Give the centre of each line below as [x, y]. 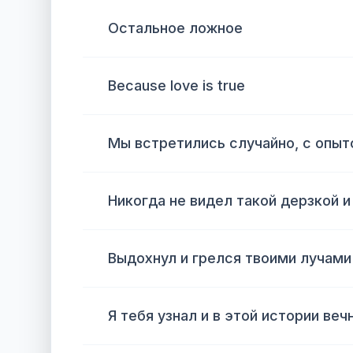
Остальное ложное [175, 28]
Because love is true [176, 85]
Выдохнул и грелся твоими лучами [230, 258]
